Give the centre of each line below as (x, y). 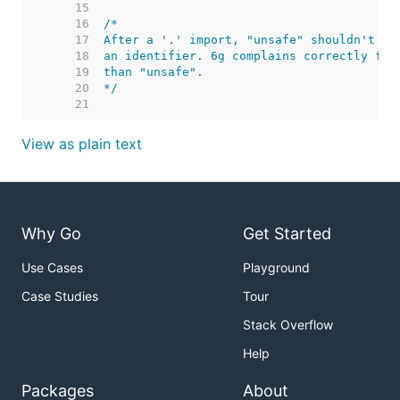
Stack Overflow (288, 325)
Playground (276, 268)
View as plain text (82, 144)
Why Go (51, 234)
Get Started (287, 234)
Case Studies (60, 296)
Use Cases (52, 268)
